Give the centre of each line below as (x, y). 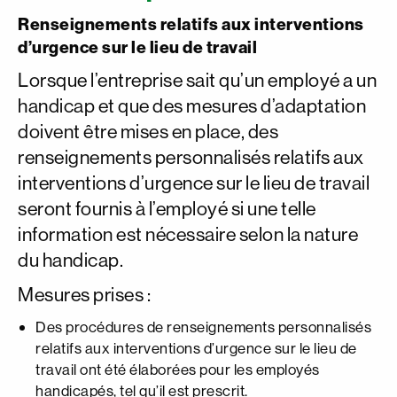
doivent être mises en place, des (148, 132)
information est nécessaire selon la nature (188, 234)
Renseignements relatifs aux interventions (191, 24)
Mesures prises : (84, 295)
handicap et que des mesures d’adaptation (192, 106)
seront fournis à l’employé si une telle (167, 209)
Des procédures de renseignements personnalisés (203, 327)
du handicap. (70, 260)
